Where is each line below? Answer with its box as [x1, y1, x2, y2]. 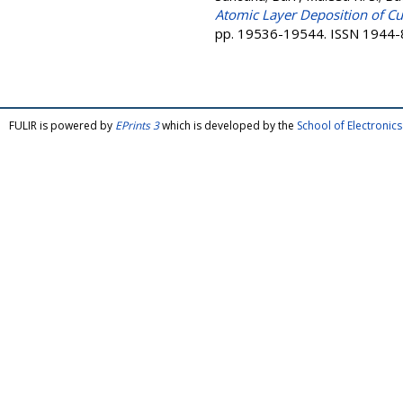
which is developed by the [159, 118, 297, 133]
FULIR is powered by [9, 118, 115, 133]
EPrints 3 [115, 118, 159, 133]
